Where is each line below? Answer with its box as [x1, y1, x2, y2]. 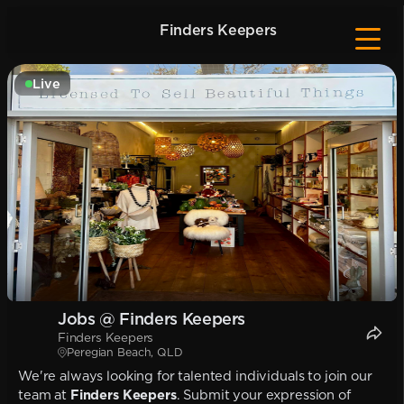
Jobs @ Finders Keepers [58, 309, 246, 328]
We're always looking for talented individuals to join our [18, 368, 372, 384]
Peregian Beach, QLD [67, 345, 183, 359]
